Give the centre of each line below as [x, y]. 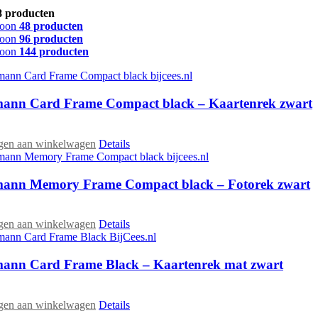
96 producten [51, 39]
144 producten [54, 52]
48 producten [51, 26]
